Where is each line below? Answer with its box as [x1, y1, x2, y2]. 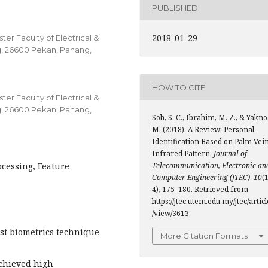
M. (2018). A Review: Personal [152, 124, 254, 135]
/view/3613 [152, 208, 189, 218]
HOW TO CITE [152, 82, 205, 92]
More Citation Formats [160, 231, 248, 240]
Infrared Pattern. [152, 148, 214, 159]
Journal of [214, 148, 247, 159]
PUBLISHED [152, 2, 198, 13]
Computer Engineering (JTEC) [152, 172, 250, 182]
